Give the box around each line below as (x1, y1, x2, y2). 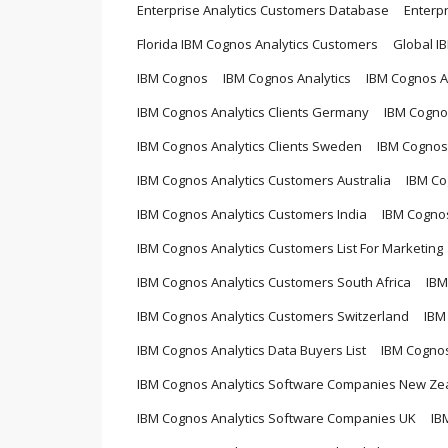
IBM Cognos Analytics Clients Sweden (137, 136, 362, 155)
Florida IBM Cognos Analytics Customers (137, 34, 378, 53)
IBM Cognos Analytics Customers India (137, 204, 367, 223)
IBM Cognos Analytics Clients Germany (137, 102, 369, 121)
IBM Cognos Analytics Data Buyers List (137, 340, 366, 359)
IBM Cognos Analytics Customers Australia (137, 170, 391, 189)
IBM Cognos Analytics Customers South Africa (137, 272, 411, 291)
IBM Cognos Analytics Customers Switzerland (137, 306, 409, 325)
